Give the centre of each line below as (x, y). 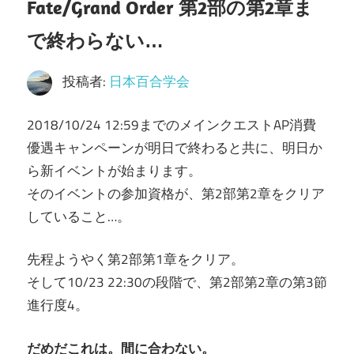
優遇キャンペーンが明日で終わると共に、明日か (175, 147)
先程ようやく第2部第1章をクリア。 (136, 260)
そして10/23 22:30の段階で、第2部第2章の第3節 (177, 282)
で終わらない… (95, 41)
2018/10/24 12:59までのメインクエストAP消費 (171, 124)
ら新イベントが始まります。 (114, 170)
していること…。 (79, 216)
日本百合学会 (149, 82)
